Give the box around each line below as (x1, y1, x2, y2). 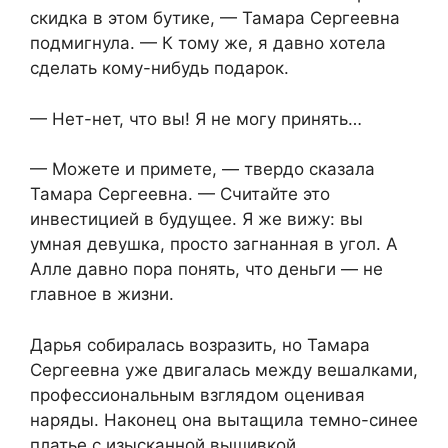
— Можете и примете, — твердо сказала (30, 159, 375, 180)
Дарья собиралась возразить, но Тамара (30, 334, 370, 355)
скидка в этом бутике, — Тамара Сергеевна (30, 8, 400, 29)
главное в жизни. (30, 284, 174, 305)
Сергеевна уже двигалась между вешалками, (30, 359, 418, 380)
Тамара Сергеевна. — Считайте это (30, 184, 330, 205)
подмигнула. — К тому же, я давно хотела (30, 33, 386, 54)
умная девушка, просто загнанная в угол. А (30, 234, 398, 255)
